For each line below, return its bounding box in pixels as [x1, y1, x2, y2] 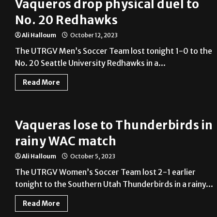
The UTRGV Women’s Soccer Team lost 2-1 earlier [15, 167, 196, 177]
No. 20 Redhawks [15, 13, 118, 28]
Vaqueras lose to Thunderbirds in [15, 118, 213, 133]
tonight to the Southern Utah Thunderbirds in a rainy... [15, 179, 213, 189]
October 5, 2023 [69, 153, 115, 160]
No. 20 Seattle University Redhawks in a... [15, 58, 166, 68]
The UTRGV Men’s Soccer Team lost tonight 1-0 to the [15, 46, 212, 56]
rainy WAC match [15, 134, 117, 149]
